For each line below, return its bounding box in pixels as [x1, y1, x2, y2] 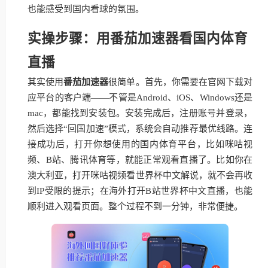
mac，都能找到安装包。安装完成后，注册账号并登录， [28, 108, 252, 118]
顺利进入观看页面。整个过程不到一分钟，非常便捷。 [28, 202, 243, 211]
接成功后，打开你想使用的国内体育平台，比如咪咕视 [28, 139, 252, 149]
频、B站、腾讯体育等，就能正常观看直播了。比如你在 [28, 155, 252, 165]
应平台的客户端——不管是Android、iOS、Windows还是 [28, 93, 252, 102]
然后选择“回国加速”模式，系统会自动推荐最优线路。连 [28, 124, 252, 133]
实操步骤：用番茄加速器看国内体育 [28, 30, 248, 46]
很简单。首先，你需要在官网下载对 [108, 77, 253, 87]
